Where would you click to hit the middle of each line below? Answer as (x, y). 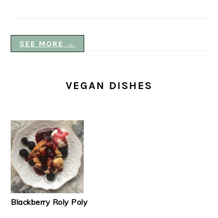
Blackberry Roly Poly (49, 202)
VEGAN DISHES (109, 85)
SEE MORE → (48, 43)
